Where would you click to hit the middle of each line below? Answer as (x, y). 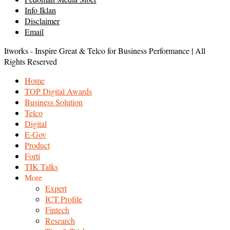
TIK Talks (41, 166)
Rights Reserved (31, 61)
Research (60, 220)
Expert (56, 188)
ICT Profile (64, 199)
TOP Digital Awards (58, 91)
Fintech (57, 209)
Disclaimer (42, 21)
